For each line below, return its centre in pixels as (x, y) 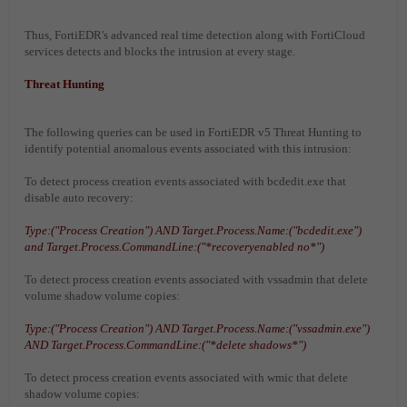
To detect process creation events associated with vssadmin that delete (196, 280)
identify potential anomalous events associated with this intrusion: (188, 149)
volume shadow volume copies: (102, 296)
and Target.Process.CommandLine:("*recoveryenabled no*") (174, 247)
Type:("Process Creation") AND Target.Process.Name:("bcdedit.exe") (193, 231)
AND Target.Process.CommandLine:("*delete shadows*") (165, 345)
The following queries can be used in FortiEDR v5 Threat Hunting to (193, 133)
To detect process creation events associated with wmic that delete (186, 378)
